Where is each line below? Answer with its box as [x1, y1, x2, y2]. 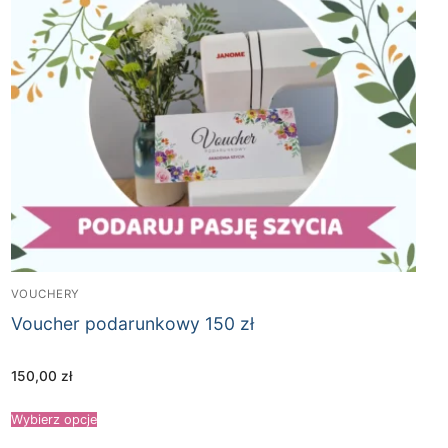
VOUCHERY [10, 286, 80, 301]
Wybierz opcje [10, 412, 97, 428]
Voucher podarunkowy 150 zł [10, 312, 254, 334]
